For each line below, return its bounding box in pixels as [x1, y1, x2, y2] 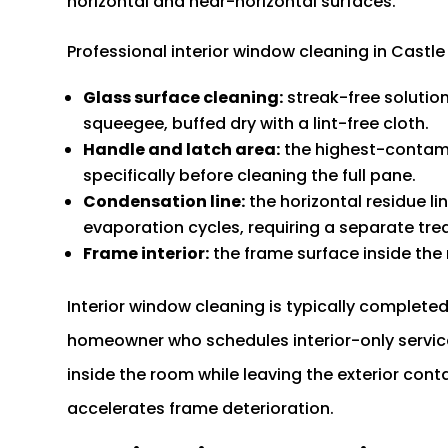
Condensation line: [83, 190, 246, 214]
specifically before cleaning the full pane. [83, 164, 417, 188]
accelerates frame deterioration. [67, 397, 335, 421]
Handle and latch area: [83, 138, 281, 162]
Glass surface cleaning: [83, 86, 284, 110]
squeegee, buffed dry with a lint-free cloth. [83, 112, 430, 136]
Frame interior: [83, 242, 210, 266]
